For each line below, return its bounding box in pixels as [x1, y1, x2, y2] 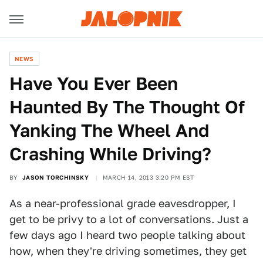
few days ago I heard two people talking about [9, 229, 245, 241]
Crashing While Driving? [9, 143, 211, 164]
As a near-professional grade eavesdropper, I [9, 197, 236, 210]
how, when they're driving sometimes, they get [9, 245, 247, 257]
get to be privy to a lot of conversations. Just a [9, 213, 248, 225]
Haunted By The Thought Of [9, 96, 245, 117]
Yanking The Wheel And [9, 120, 209, 141]
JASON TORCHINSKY [22, 174, 89, 181]
